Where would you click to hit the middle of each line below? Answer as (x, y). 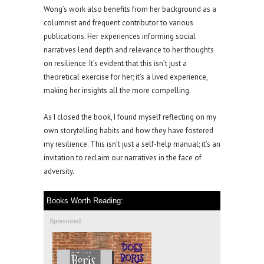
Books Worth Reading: (85, 201)
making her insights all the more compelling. (117, 91)
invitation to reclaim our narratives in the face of (123, 158)
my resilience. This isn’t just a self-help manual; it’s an (132, 144)
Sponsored (65, 221)
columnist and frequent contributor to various (118, 23)
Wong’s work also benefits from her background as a (130, 9)
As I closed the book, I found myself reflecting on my (130, 117)
